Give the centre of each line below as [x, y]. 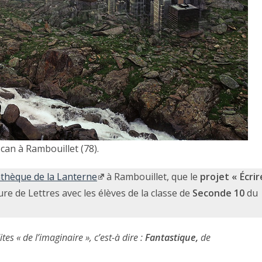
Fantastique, [172, 238]
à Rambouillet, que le [152, 177]
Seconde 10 [218, 193]
